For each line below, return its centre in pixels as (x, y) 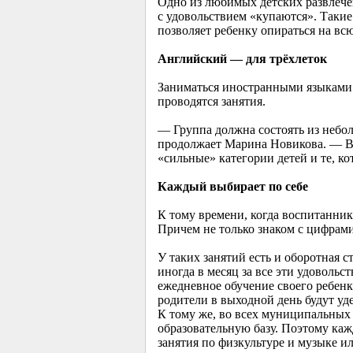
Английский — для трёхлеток (242, 59)
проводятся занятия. (211, 102)
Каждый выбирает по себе (232, 187)
